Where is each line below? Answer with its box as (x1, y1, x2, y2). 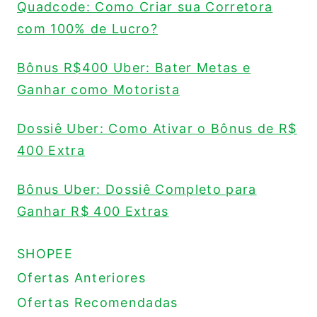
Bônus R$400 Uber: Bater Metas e (17, 59, 251, 75)
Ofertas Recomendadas (17, 294, 178, 310)
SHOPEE (17, 246, 73, 261)
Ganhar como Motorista (17, 81, 180, 97)
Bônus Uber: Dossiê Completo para (17, 181, 257, 197)
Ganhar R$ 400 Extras (17, 203, 169, 219)
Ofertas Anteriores (17, 270, 146, 286)
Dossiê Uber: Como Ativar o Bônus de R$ (17, 120, 297, 136)
